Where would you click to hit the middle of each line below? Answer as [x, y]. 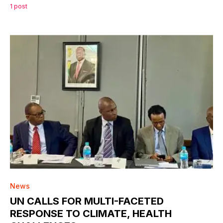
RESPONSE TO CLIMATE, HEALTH [91, 213]
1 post [19, 6]
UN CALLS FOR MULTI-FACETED [87, 201]
